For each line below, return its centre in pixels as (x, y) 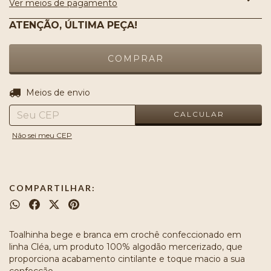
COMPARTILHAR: (52, 188)
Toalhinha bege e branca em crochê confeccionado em (125, 235)
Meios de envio (58, 93)
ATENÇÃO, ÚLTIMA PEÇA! (73, 25)
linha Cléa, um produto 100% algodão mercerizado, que (126, 247)
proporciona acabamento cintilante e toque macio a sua (127, 259)
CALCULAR (199, 114)
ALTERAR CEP (224, 90)
